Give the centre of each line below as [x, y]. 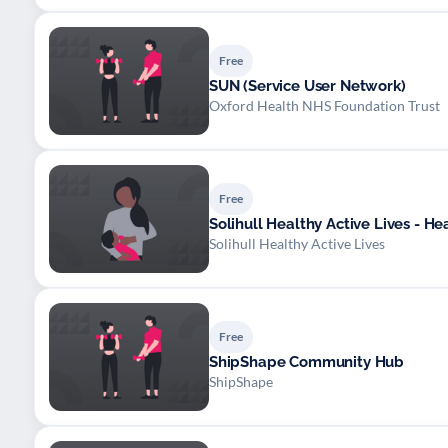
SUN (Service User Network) [307, 85]
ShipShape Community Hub [307, 361]
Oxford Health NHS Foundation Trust [324, 105]
